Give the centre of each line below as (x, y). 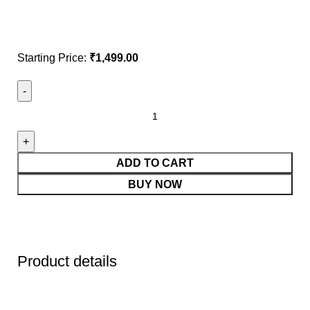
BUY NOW (155, 185)
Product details (67, 262)
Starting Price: (53, 58)
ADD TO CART (155, 163)
